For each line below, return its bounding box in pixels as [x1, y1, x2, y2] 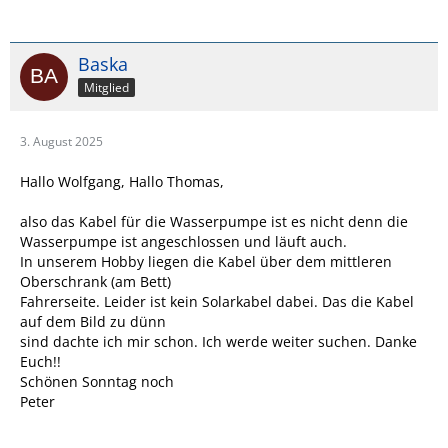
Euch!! [20, 352, 61, 372]
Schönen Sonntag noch [20, 372, 174, 392]
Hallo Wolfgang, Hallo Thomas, [20, 172, 224, 192]
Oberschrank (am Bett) [20, 272, 171, 292]
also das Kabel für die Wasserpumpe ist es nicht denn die [20, 212, 408, 232]
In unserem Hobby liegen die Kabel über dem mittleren [20, 252, 392, 272]
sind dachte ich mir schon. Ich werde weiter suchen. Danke [20, 332, 417, 352]
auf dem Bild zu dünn [20, 312, 166, 332]
